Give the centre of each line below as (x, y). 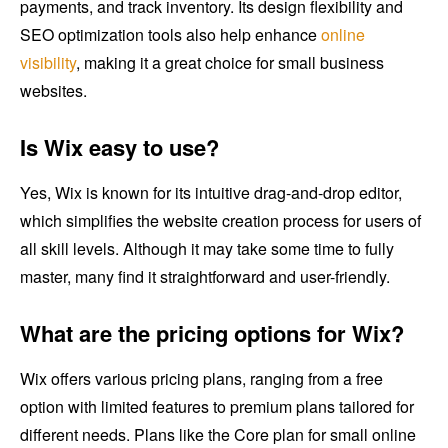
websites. (53, 91)
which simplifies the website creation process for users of (220, 221)
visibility (48, 63)
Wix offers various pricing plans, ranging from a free (201, 379)
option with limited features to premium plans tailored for (217, 407)
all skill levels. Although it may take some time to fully (207, 249)
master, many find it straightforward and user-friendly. (205, 277)
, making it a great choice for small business (230, 63)
